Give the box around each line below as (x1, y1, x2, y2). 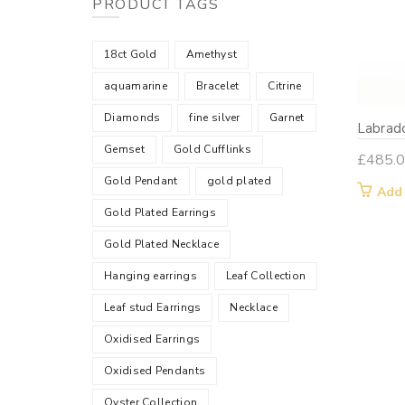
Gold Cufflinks (173, 142, 252, 156)
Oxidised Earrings (104, 332, 201, 346)
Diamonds (104, 110, 161, 125)
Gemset (104, 142, 145, 156)
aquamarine (104, 79, 167, 93)
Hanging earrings (104, 268, 197, 283)
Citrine (268, 79, 302, 93)
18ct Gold (104, 47, 157, 61)
